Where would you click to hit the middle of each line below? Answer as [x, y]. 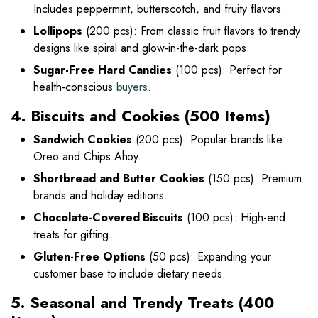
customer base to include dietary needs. [130, 273]
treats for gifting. [73, 234]
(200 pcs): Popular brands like [207, 139]
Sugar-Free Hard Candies [103, 70]
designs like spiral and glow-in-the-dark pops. [142, 48]
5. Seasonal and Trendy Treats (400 [142, 302]
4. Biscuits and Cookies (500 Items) [141, 116]
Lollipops [58, 31]
